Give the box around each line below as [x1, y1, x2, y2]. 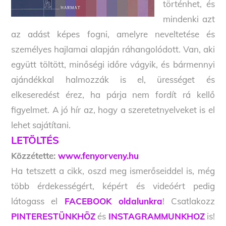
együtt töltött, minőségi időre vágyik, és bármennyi [11, 59, 215, 70]
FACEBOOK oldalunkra [64, 196, 162, 207]
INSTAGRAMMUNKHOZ [108, 211, 205, 222]
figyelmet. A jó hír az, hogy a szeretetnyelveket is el [11, 104, 215, 116]
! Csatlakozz [162, 196, 215, 207]
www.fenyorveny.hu [58, 150, 139, 161]
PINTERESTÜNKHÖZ [11, 211, 96, 222]
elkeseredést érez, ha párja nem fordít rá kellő [11, 89, 215, 100]
